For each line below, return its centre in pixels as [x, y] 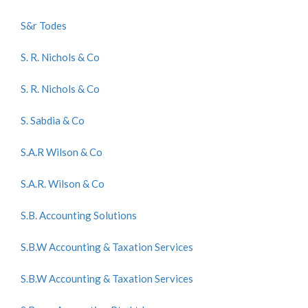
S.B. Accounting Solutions [79, 215]
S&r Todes [44, 25]
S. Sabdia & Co [53, 120]
